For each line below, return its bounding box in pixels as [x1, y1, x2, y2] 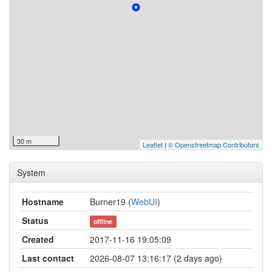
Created [22, 233, 54, 245]
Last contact [22, 252, 74, 264]
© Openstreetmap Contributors [168, 140, 259, 149]
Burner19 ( [90, 195, 131, 208]
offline [93, 217, 113, 226]
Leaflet [143, 140, 163, 149]
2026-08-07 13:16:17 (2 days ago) [90, 252, 222, 264]
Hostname [22, 195, 64, 208]
